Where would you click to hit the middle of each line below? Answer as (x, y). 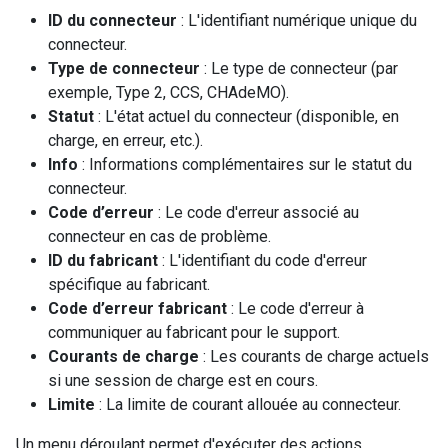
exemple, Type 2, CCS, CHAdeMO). (168, 92)
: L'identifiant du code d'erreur (262, 260)
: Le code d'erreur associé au (256, 212)
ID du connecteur (112, 20)
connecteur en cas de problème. (159, 236)
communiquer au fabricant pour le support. (194, 332)
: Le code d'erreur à (295, 308)
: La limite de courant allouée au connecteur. (248, 404)
